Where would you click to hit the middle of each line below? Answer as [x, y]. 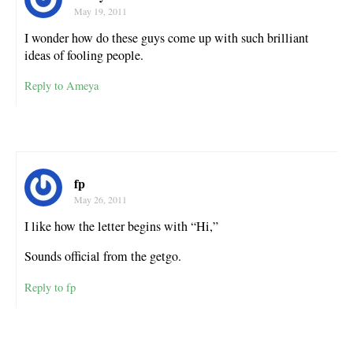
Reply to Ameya [61, 86]
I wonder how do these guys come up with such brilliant [167, 38]
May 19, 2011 [100, 11]
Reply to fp [50, 287]
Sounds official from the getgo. [103, 256]
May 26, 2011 [100, 200]
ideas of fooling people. [84, 56]
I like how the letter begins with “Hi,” [121, 227]
